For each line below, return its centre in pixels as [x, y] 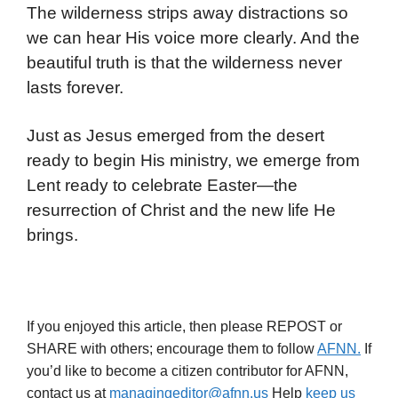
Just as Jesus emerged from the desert [175, 135]
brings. [52, 235]
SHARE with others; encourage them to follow [172, 348]
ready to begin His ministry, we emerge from [193, 160]
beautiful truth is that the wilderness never [184, 63]
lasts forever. [75, 88]
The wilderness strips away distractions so [187, 13]
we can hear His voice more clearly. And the [193, 38]
